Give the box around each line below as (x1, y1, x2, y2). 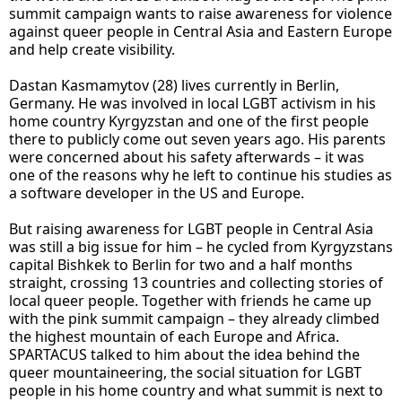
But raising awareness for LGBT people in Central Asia (9, 218, 373, 239)
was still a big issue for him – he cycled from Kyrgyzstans (9, 236, 393, 257)
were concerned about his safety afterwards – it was (9, 146, 364, 167)
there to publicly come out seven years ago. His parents (9, 128, 386, 149)
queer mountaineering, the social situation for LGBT (9, 362, 362, 382)
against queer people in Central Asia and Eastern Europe (9, 21, 392, 41)
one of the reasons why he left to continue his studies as (9, 164, 392, 185)
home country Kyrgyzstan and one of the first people (9, 110, 369, 131)
